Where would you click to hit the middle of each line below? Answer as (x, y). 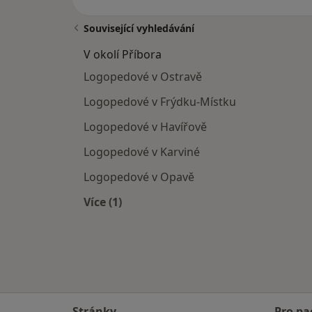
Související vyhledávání (139, 29)
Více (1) (103, 202)
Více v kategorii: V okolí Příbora (188, 218)
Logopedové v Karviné (142, 152)
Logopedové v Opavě (139, 177)
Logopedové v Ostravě (143, 77)
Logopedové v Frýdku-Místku (160, 102)
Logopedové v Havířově (145, 127)
